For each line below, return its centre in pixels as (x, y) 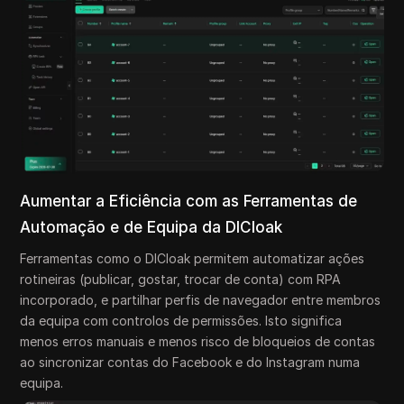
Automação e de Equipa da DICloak (151, 228)
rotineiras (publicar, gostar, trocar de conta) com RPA (181, 280)
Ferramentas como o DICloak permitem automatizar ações (193, 259)
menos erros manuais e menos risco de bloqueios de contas (198, 342)
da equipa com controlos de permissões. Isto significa (181, 321)
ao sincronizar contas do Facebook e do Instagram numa (190, 363)
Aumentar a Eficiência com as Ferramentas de (189, 202)
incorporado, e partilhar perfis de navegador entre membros (201, 300)
